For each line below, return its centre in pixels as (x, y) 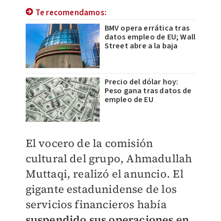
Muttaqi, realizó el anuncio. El (104, 174)
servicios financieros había (96, 204)
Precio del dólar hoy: (141, 82)
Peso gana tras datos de (148, 91)
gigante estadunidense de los (101, 189)
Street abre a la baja (141, 46)
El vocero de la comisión (89, 143)
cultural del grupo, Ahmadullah (109, 159)
